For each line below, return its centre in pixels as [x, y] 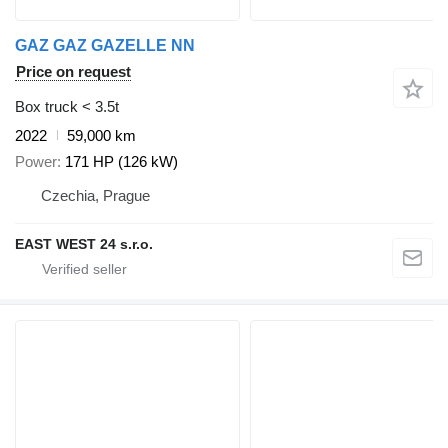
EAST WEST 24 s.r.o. [84, 244]
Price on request [73, 71]
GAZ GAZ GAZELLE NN [105, 45]
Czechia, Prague [95, 196]
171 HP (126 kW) [121, 162]
